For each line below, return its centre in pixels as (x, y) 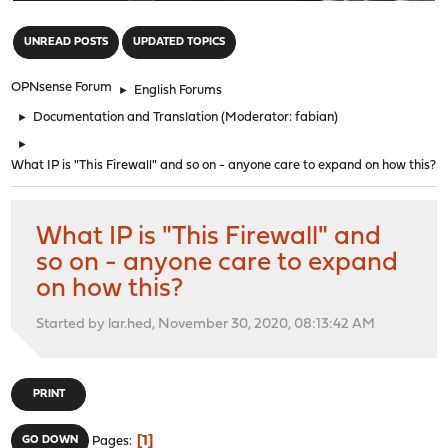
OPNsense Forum (62, 87)
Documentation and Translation (126, 117)
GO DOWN (50, 440)
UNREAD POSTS (66, 42)
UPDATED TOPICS (179, 42)
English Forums (178, 90)
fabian (315, 117)
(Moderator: (258, 117)
